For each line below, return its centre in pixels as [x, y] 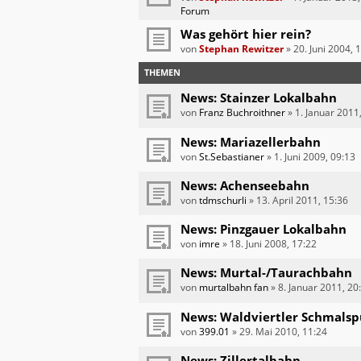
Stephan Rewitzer [241, 49]
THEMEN [162, 73]
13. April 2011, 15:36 [302, 200]
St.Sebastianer [232, 156]
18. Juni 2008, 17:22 [273, 244]
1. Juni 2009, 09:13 [315, 156]
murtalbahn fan [234, 288]
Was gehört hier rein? [246, 34]
